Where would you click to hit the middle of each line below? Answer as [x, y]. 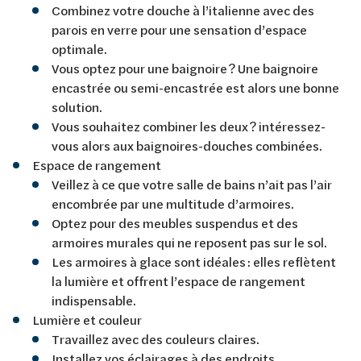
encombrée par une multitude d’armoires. [175, 203]
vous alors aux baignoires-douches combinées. [189, 145]
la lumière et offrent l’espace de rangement [178, 280]
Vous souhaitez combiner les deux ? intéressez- [189, 126]
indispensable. [96, 300]
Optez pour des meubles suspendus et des [175, 222]
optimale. [79, 48]
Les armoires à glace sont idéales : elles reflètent [194, 261]
